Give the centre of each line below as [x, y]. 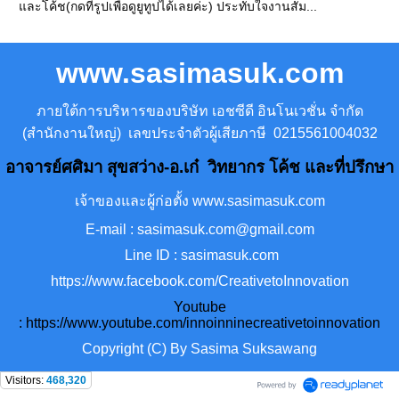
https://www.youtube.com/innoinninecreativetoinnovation [203, 322]
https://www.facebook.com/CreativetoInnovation [199, 281]
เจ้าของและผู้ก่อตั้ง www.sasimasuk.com [199, 200]
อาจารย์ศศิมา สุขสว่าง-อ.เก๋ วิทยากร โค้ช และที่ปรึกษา [199, 167]
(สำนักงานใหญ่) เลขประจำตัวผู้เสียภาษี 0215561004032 [199, 133]
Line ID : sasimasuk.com [199, 255]
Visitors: [26, 380]
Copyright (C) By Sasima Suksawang [199, 348]
